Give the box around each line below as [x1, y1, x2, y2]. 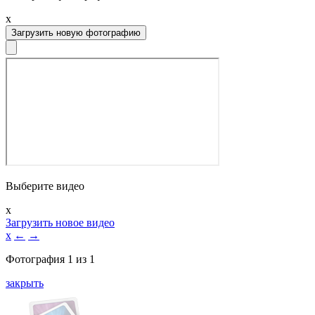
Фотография [6, 253, 67, 265]
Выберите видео [6, 180, 84, 192]
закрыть [6, 277, 44, 289]
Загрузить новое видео [6, 217, 115, 229]
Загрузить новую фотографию [11, 27, 141, 38]
